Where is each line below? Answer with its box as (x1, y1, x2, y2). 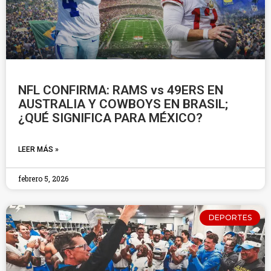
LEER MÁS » (18, 145, 59, 154)
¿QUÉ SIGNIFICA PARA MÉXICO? (18, 111, 203, 125)
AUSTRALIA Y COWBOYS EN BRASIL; (18, 97, 228, 111)
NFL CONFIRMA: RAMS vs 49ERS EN (18, 83, 223, 97)
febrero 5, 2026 (18, 174, 68, 183)
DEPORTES (208, 213, 252, 223)
